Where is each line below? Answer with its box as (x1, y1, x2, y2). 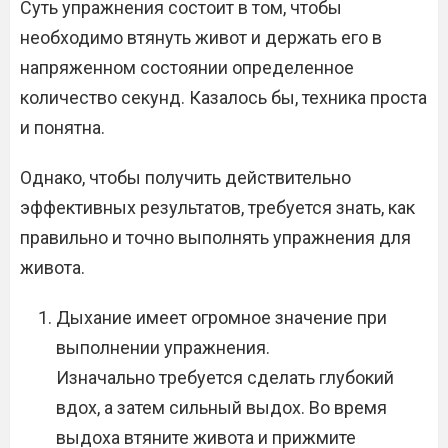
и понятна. (20, 117, 105, 138)
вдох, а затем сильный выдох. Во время (56, 397, 387, 418)
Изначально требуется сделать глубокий (56, 367, 394, 388)
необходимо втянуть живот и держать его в (20, 27, 382, 48)
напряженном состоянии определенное (20, 57, 354, 78)
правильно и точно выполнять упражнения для (20, 227, 411, 248)
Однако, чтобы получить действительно (20, 167, 351, 188)
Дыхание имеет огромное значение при (56, 307, 387, 328)
